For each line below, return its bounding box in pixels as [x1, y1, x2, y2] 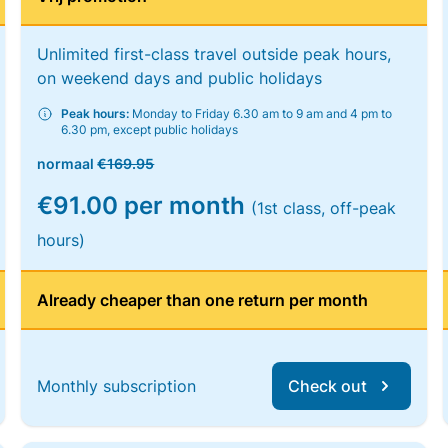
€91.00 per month [37, 191, 252, 220]
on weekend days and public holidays [37, 68, 323, 88]
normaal [37, 155, 98, 172]
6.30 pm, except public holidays [61, 122, 239, 137]
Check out [287, 376, 367, 396]
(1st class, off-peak [251, 198, 397, 218]
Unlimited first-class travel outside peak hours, [37, 44, 392, 64]
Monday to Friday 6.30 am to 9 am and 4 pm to [129, 106, 393, 121]
